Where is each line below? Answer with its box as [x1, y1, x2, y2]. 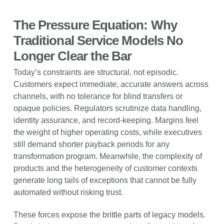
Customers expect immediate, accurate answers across [13, 80, 208, 89]
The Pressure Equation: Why [13, 17, 177, 32]
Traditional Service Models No [13, 32, 183, 48]
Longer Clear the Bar [13, 48, 132, 63]
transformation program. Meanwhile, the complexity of [13, 152, 202, 161]
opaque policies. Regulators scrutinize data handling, [13, 104, 201, 113]
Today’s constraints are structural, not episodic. [13, 68, 178, 77]
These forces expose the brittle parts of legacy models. [13, 210, 205, 219]
